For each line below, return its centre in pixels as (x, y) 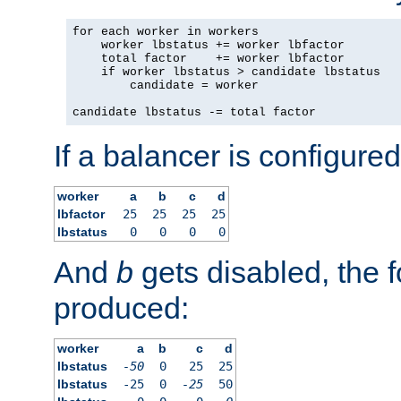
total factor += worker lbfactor (209, 58)
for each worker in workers (166, 31)
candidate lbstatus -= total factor (194, 112)
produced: (121, 307)
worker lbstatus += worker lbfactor (209, 45)
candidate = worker (166, 85)
